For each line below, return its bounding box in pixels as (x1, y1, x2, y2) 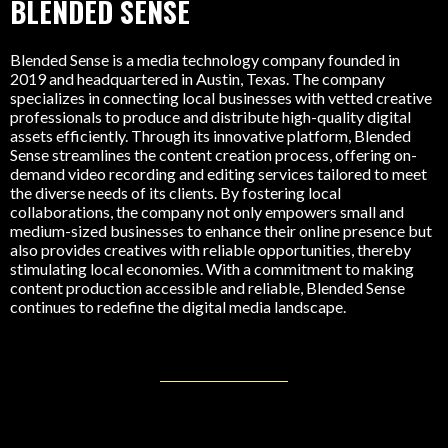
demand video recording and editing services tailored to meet (10, 164, 427, 184)
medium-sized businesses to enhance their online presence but (10, 221, 432, 241)
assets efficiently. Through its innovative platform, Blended (10, 126, 411, 146)
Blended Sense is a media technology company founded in (10, 50, 400, 70)
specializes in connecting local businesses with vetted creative (10, 88, 432, 108)
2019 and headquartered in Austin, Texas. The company (10, 69, 385, 89)
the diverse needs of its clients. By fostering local (10, 183, 341, 203)
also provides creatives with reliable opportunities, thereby (10, 240, 411, 260)
